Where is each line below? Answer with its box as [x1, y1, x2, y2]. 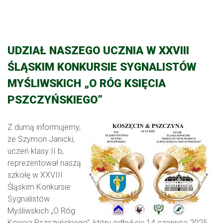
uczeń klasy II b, [7, 146, 64, 156]
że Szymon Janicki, [7, 134, 75, 144]
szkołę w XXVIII [7, 170, 63, 180]
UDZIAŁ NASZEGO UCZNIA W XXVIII [7, 44, 189, 57]
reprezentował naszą [7, 158, 81, 168]
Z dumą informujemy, [7, 122, 81, 132]
